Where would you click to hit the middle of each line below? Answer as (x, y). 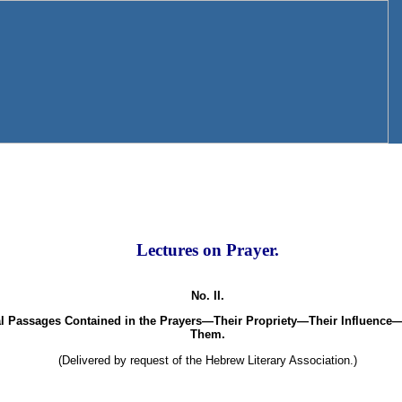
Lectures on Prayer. (207, 250)
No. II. (207, 295)
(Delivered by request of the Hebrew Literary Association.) (207, 360)
